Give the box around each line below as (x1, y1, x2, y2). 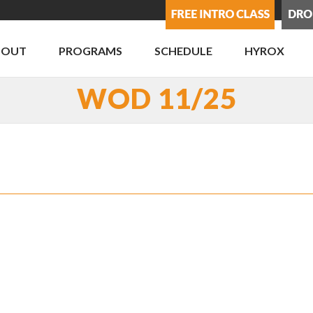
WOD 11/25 (76, 82, 237, 115)
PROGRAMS (59, 44, 122, 57)
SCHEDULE (154, 44, 212, 57)
